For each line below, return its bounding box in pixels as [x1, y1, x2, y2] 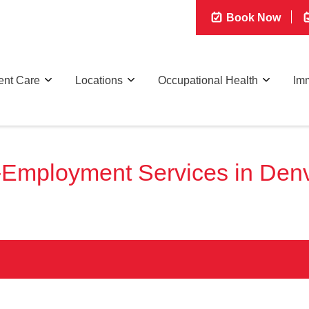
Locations [75, 74, 123, 86]
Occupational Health [158, 74, 258, 86]
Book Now [223, 12, 281, 23]
